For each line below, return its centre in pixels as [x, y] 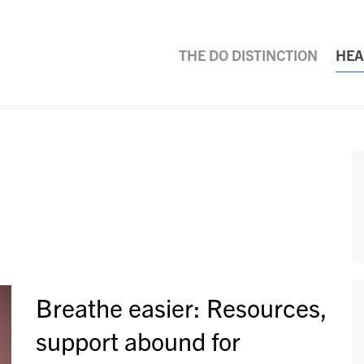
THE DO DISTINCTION [248, 55]
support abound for [138, 340]
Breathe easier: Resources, [182, 307]
